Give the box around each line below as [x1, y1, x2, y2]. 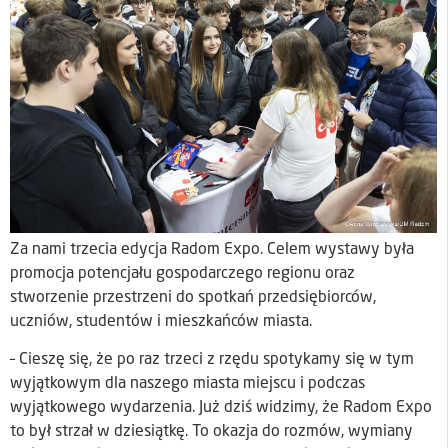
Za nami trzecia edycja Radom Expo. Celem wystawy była [10, 241, 414, 258]
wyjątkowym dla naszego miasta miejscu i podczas [10, 376, 365, 393]
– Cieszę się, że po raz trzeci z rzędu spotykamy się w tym [10, 352, 414, 369]
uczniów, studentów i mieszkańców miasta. [10, 313, 312, 330]
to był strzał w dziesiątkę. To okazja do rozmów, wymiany [10, 424, 413, 441]
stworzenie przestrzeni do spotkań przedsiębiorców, [10, 289, 376, 306]
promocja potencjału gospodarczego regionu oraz [10, 265, 355, 282]
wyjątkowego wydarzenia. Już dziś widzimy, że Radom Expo [10, 400, 432, 417]
